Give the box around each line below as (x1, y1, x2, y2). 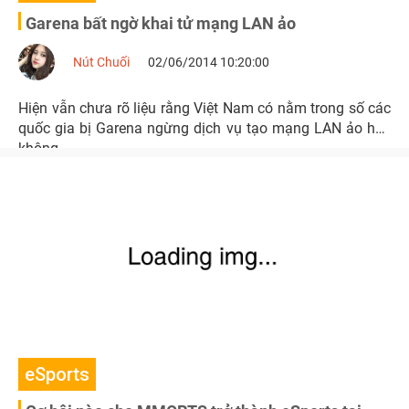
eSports (25, 363, 89, 385)
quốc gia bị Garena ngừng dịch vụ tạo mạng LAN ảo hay (18, 120, 391, 137)
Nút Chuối (73, 55, 130, 69)
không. (18, 140, 62, 157)
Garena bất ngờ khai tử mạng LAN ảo (26, 14, 296, 33)
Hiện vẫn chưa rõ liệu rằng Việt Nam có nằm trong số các (18, 100, 391, 117)
